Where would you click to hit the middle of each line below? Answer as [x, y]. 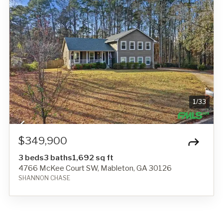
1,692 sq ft [93, 158]
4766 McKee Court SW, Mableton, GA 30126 [95, 168]
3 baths [58, 158]
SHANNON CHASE [44, 178]
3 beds [31, 158]
